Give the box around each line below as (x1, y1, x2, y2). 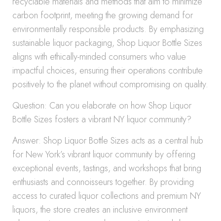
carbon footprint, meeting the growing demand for (12, 9, 193, 22)
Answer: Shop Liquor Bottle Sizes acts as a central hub (12, 134, 203, 147)
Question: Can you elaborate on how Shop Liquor (12, 99, 191, 112)
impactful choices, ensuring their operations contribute (12, 64, 203, 77)
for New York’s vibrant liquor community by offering (12, 148, 195, 161)
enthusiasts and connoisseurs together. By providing (12, 176, 194, 188)
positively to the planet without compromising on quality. (12, 78, 208, 91)
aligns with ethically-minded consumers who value (12, 50, 186, 63)
